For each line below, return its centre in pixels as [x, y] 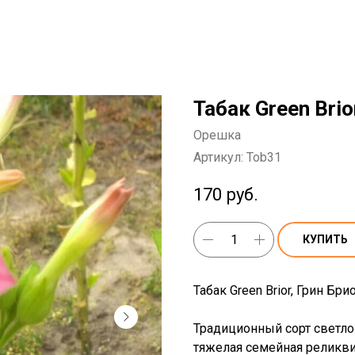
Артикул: [220, 157]
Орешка [217, 135]
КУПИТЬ [325, 239]
